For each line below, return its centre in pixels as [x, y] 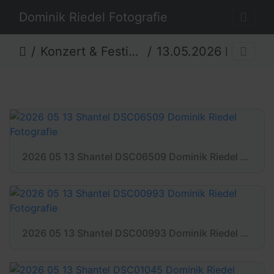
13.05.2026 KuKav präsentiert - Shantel [202, 51]
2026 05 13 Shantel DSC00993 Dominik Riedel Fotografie [244, 233]
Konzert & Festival [84, 51]
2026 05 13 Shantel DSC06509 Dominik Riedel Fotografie [244, 157]
